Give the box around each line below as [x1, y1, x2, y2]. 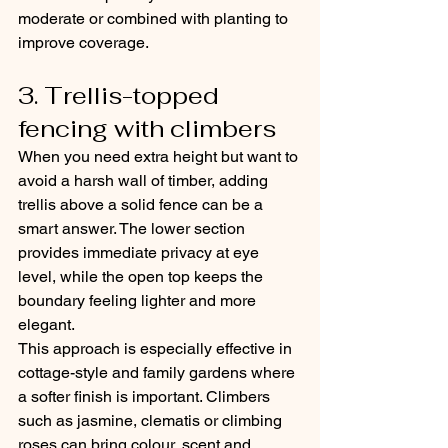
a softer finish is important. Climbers [18, 387, 274, 406]
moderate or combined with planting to [18, 9, 292, 28]
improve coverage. [18, 33, 149, 52]
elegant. [18, 315, 75, 334]
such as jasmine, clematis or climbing [18, 411, 286, 430]
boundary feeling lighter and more [18, 291, 260, 310]
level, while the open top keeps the [18, 267, 267, 286]
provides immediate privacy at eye [18, 243, 263, 262]
